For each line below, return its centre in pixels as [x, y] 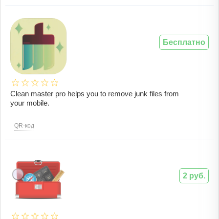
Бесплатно [184, 43]
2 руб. [194, 176]
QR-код [24, 126]
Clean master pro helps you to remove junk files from [95, 94]
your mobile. [30, 103]
